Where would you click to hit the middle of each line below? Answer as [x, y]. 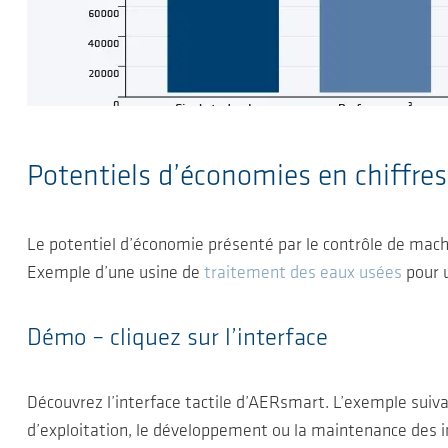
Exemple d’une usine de [115, 273]
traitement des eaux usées [303, 273]
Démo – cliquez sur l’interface [177, 338]
